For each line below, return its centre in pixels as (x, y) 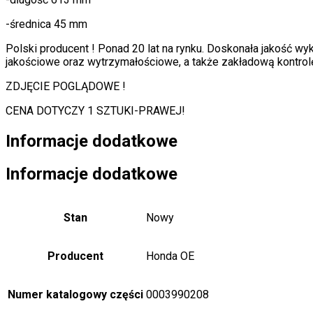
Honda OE (170, 256)
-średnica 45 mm (46, 24)
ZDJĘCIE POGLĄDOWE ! (66, 86)
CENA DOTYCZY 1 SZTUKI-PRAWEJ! (95, 110)
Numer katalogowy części (75, 295)
